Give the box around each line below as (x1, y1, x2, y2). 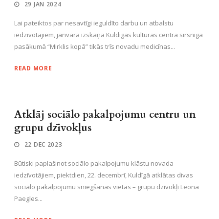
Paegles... (14, 194, 43, 203)
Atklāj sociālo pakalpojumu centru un (14, 107, 196, 122)
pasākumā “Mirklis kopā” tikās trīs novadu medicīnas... (14, 42, 175, 51)
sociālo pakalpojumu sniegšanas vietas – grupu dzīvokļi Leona (14, 182, 199, 191)
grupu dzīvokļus (14, 120, 91, 135)
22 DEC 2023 (24, 140, 63, 149)
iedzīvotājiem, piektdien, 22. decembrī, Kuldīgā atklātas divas (14, 170, 193, 179)
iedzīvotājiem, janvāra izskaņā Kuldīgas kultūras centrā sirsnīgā (14, 30, 203, 39)
